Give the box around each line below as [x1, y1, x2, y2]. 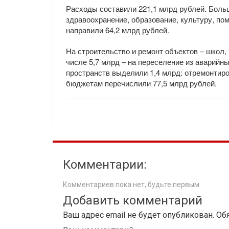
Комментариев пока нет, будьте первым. [63, 180, 201, 189]
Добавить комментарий [63, 193, 202, 208]
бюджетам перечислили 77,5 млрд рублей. [66, 78, 217, 88]
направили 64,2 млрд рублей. [66, 25, 171, 35]
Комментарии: [63, 157, 147, 172]
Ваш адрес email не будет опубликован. [63, 210, 214, 220]
